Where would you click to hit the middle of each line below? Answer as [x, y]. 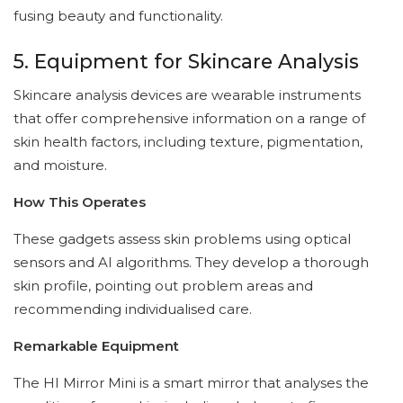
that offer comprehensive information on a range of [189, 119]
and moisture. [60, 166]
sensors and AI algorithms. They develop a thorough [191, 263]
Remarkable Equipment [96, 346]
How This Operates [80, 202]
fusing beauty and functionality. [118, 16]
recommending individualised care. [133, 309]
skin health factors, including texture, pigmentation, [188, 142]
